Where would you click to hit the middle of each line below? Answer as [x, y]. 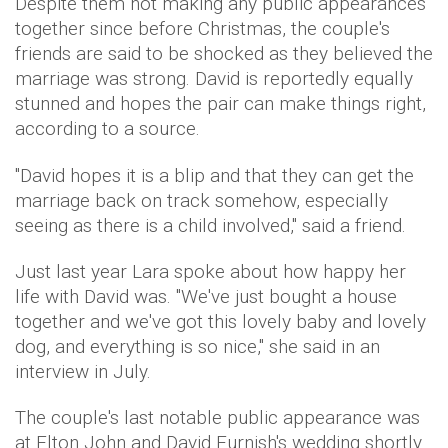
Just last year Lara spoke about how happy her [210, 271]
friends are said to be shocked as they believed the [224, 53]
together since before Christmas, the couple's [202, 28]
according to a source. [110, 128]
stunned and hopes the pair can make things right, [220, 103]
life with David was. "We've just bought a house [206, 296]
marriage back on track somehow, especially [201, 200]
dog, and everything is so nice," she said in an [197, 346]
